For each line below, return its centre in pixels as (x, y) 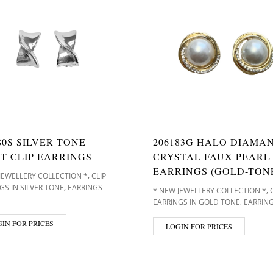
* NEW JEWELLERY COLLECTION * (210, 190)
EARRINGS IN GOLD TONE (197, 202)
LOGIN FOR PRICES (199, 226)
